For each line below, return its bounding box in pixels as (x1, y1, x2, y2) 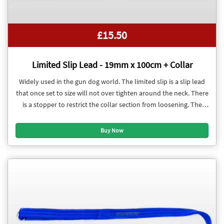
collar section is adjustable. (71, 111, 152, 121)
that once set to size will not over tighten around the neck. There (15, 88, 208, 98)
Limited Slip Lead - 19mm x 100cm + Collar (31, 58, 192, 70)
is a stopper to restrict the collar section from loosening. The (22, 100, 202, 109)
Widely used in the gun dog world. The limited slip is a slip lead (19, 77, 205, 86)
